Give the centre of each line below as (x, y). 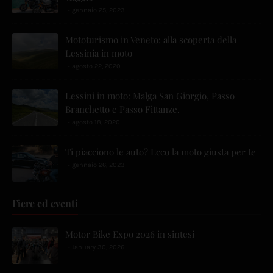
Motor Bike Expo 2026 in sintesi (130, 234)
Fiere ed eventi (45, 204)
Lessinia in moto (99, 53)
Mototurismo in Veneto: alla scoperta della (151, 40)
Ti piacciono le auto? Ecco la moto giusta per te (161, 152)
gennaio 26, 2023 (98, 165)
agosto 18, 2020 (96, 122)
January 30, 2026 (98, 247)
